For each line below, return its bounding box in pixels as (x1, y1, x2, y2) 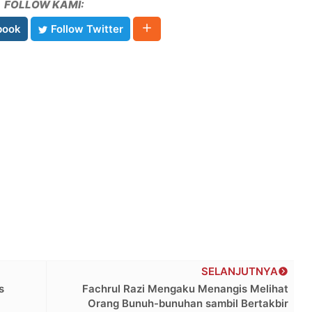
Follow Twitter (48, 22, 123, 36)
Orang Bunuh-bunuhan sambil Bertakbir (88, 297, 289, 311)
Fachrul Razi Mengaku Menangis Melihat (82, 282, 289, 296)
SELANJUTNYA (201, 265, 279, 279)
